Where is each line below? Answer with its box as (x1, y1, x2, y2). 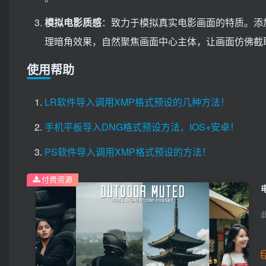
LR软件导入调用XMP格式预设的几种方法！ (45, 95, 230, 109)
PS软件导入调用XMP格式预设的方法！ (45, 145, 211, 159)
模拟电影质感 (45, 15, 102, 30)
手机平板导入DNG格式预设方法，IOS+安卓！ (45, 120, 239, 134)
